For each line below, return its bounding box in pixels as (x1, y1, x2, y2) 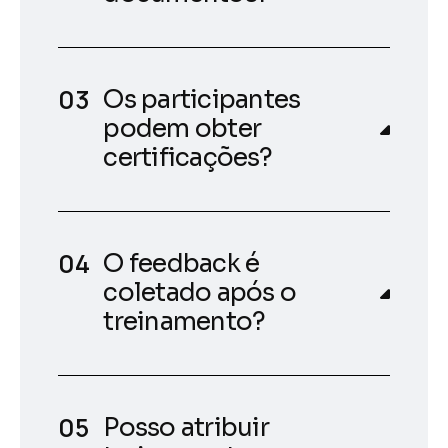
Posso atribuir (103, 411, 269, 443)
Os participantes (103, 83, 301, 115)
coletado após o (103, 276, 297, 308)
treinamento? (103, 305, 266, 337)
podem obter (103, 112, 262, 144)
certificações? (103, 141, 272, 173)
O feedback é (103, 247, 260, 279)
